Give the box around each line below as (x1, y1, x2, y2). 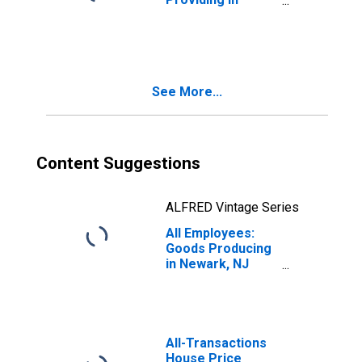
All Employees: (166, 225, 255, 241)
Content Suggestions (36, 154, 200, 173)
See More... (152, 84, 222, 99)
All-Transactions (166, 335, 267, 351)
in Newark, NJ (166, 256, 249, 271)
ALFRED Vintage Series (166, 200, 299, 215)
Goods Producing (166, 241, 271, 256)
